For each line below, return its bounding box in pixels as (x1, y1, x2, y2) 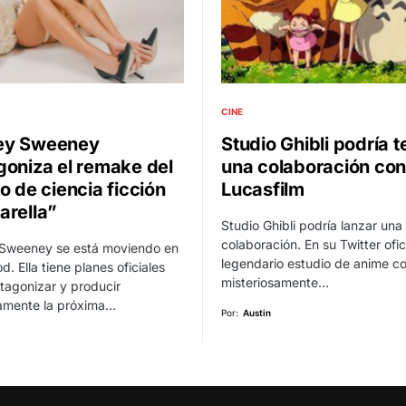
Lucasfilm (221, 179, 304, 201)
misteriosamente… (221, 275, 329, 291)
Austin (243, 307, 271, 319)
